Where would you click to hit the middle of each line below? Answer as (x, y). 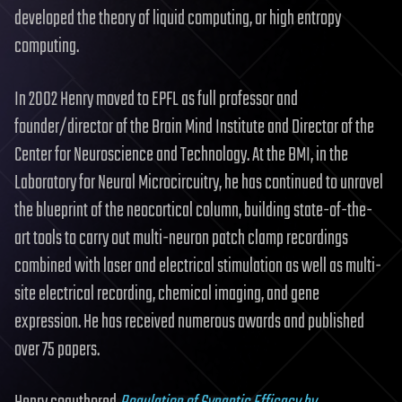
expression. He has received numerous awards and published (189, 322)
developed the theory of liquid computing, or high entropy (178, 18)
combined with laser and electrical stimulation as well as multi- (198, 266)
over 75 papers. (57, 350)
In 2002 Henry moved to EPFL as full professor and (156, 99)
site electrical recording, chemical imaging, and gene (167, 294)
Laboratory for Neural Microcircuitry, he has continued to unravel (199, 183)
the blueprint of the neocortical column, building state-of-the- (193, 210)
